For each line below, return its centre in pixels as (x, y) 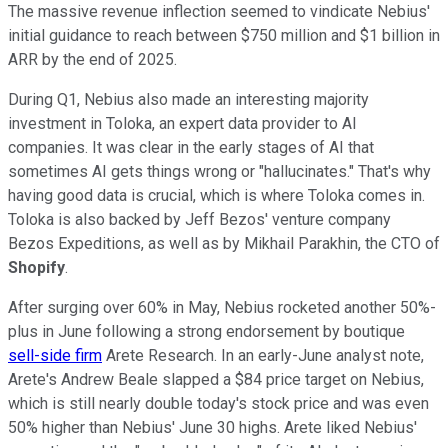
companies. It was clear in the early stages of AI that (191, 147)
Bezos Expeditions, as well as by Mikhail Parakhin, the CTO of (224, 243)
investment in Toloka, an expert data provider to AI (182, 123)
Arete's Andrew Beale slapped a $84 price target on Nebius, (216, 379)
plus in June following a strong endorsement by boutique (206, 331)
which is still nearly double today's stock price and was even (218, 403)
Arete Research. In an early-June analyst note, (263, 355)
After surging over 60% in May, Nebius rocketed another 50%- (222, 307)
